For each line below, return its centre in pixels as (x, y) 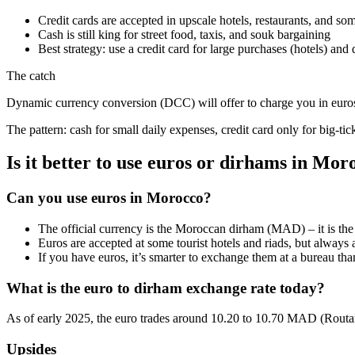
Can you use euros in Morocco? (109, 198)
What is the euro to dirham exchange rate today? (166, 288)
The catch (31, 75)
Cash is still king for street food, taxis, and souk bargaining (184, 34)
